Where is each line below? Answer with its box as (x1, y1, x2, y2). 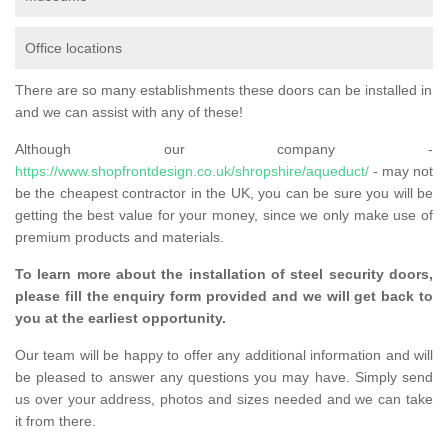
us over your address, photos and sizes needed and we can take (15, 391, 433, 408)
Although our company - (15, 141, 433, 158)
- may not (369, 163, 433, 180)
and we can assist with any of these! (15, 104, 243, 121)
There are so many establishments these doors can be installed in (15, 82, 432, 99)
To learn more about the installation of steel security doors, (15, 266, 433, 283)
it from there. (15, 413, 96, 430)
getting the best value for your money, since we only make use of (15, 207, 433, 224)
